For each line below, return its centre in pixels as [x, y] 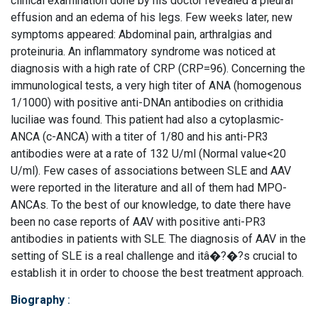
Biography [39, 300]
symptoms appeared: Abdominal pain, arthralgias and [141, 34]
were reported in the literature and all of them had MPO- [149, 188]
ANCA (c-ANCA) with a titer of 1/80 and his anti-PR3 [139, 137]
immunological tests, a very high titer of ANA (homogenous [156, 86]
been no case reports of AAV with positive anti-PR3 [138, 222]
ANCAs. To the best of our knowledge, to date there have [151, 205]
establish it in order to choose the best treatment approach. [157, 273]
